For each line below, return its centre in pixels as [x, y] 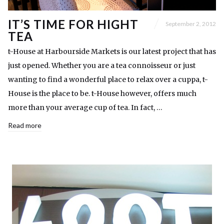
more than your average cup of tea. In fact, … [85, 108]
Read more [25, 125]
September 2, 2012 [191, 23]
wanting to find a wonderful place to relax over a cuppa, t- [108, 80]
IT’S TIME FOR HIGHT [73, 24]
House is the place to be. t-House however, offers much [102, 94]
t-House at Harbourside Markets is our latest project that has [112, 52]
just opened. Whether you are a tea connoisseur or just [102, 66]
